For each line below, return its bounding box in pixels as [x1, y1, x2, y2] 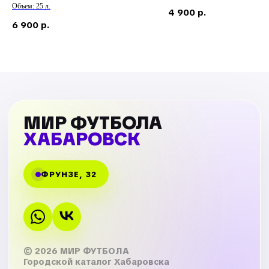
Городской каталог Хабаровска [23, 256, 169, 268]
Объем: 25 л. [12, 2, 50, 11]
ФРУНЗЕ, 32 [41, 169, 97, 180]
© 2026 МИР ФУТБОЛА [23, 246, 129, 257]
